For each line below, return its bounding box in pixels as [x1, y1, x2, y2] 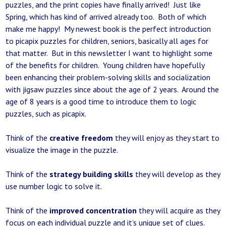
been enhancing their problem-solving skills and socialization [6, 72, 211, 83]
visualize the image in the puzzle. [6, 145, 119, 155]
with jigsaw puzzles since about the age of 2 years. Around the [6, 84, 219, 95]
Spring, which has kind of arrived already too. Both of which [6, 12, 207, 22]
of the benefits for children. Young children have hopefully [6, 60, 205, 71]
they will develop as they [133, 169, 220, 180]
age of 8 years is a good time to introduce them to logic [6, 96, 197, 107]
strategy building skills [49, 169, 134, 180]
